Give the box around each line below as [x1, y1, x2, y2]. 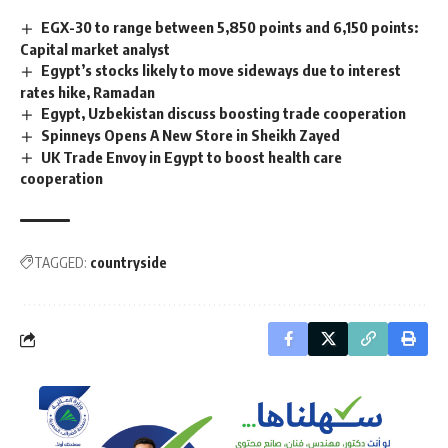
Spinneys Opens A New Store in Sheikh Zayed [41, 125, 341, 144]
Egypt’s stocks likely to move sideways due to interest [41, 60, 402, 79]
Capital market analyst [20, 39, 170, 58]
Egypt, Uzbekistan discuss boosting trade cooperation [41, 103, 407, 122]
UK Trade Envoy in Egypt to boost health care [41, 147, 343, 166]
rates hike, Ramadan [20, 82, 155, 101]
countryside [90, 254, 167, 272]
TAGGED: [34, 254, 87, 272]
